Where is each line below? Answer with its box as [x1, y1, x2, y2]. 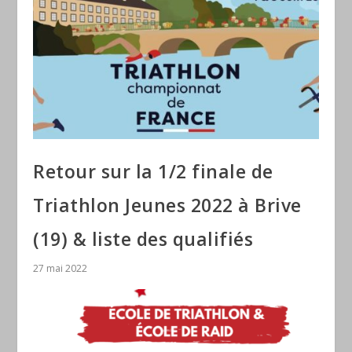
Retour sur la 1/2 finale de [33, 159, 273, 185]
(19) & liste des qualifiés [33, 226, 254, 252]
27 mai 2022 [33, 262, 88, 276]
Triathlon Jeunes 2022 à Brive [33, 192, 302, 218]
